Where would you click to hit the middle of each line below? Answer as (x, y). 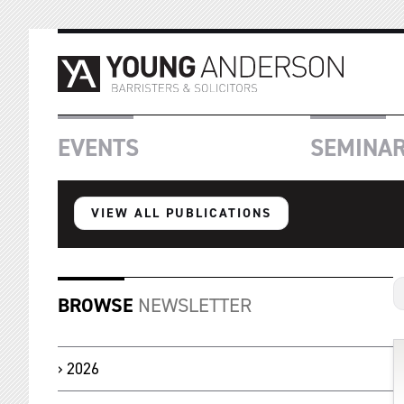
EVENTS (98, 148)
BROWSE (96, 305)
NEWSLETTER (193, 305)
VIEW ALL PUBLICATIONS (181, 213)
